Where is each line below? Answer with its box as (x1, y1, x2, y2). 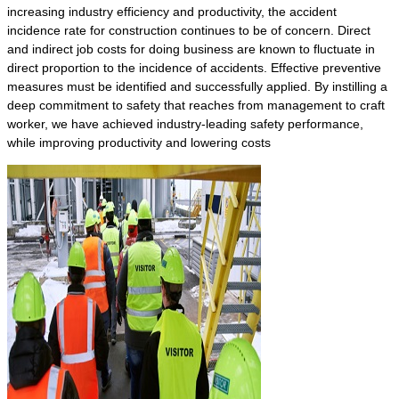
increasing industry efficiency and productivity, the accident (7, 4, 337, 20)
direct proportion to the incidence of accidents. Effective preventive (7, 61, 381, 76)
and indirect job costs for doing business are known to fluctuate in (7, 42, 375, 57)
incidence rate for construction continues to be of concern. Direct (7, 23, 370, 38)
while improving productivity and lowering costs (7, 135, 271, 151)
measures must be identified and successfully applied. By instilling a (7, 79, 387, 94)
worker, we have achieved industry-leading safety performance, (7, 117, 363, 132)
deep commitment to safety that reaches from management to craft (7, 98, 385, 113)
